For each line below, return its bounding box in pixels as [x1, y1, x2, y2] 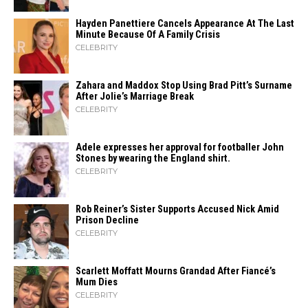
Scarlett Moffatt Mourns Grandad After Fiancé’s [76, 265, 276, 277]
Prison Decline [76, 214, 139, 226]
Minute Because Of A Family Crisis [76, 29, 220, 41]
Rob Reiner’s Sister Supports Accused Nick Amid [76, 203, 279, 215]
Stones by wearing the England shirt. [76, 153, 230, 164]
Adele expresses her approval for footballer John [76, 142, 284, 153]
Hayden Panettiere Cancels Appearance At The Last [76, 18, 294, 30]
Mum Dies [76, 276, 118, 288]
